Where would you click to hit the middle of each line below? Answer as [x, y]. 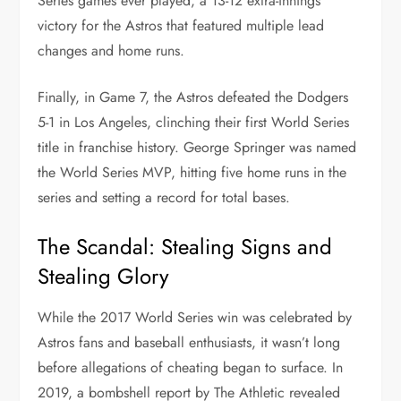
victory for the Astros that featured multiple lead [181, 25]
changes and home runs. [111, 50]
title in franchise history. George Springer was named [197, 147]
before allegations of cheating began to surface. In [191, 367]
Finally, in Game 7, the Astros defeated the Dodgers [193, 97]
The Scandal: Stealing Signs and [185, 246]
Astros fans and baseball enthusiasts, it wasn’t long [189, 342]
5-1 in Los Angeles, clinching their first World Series [194, 122]
